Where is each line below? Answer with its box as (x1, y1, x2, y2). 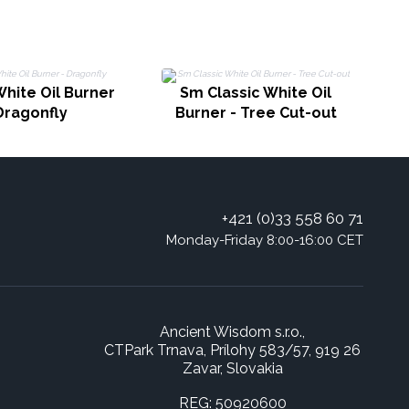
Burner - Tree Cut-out (174, 104, 337, 121)
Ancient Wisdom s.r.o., (160, 323, 305, 341)
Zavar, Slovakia (182, 360, 283, 377)
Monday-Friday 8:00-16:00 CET (166, 232, 364, 248)
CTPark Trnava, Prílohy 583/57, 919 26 (104, 341, 361, 359)
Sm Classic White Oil (180, 84, 331, 101)
